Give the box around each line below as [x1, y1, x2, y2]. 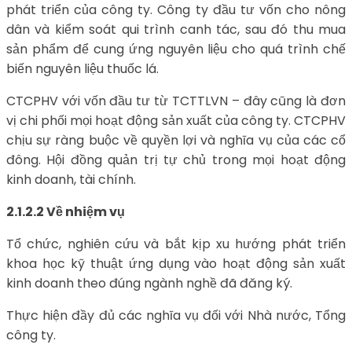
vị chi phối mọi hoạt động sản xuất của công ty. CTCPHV [6, 112, 346, 130]
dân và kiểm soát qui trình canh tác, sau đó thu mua [6, 20, 346, 39]
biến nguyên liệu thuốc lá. [6, 60, 159, 79]
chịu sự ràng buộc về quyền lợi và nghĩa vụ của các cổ [6, 131, 346, 150]
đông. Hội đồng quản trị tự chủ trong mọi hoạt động [6, 151, 346, 170]
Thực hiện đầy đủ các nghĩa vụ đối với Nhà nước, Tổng [6, 306, 346, 325]
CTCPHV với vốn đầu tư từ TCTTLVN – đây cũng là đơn [6, 92, 346, 111]
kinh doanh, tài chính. [6, 170, 136, 189]
